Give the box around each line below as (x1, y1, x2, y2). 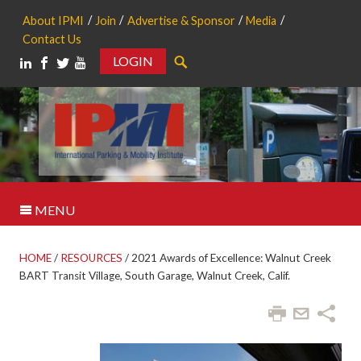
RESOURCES (60, 251, 122, 265)
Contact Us (23, 32, 82, 47)
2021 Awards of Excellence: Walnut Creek (131, 251, 331, 265)
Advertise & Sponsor (127, 14, 235, 28)
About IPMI (23, 14, 85, 28)
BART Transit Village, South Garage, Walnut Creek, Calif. (19, 269, 290, 283)
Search (3, 72, 40, 88)
